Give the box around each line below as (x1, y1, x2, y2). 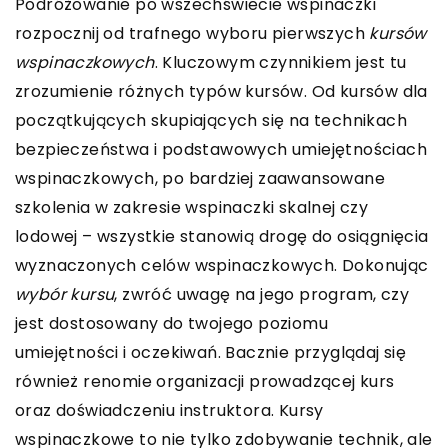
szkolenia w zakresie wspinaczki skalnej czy (15, 195, 369, 219)
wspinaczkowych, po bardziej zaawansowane (15, 166, 385, 190)
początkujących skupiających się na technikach (15, 108, 407, 132)
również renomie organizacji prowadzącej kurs (15, 369, 395, 393)
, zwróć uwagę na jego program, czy (114, 282, 410, 306)
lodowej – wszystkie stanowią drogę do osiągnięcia (15, 224, 429, 248)
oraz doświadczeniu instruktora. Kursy (15, 398, 324, 422)
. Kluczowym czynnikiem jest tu (154, 50, 407, 74)
